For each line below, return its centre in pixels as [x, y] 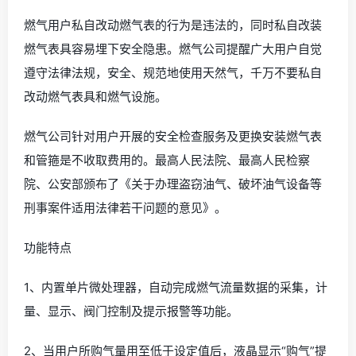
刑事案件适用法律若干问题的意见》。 [125, 207]
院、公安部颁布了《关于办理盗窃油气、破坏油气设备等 [173, 184]
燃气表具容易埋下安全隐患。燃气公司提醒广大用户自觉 [173, 48]
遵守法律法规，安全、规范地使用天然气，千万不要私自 [173, 72]
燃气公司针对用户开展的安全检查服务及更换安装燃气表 [173, 136]
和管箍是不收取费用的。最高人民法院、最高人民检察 [167, 160]
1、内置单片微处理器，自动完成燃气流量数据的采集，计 [176, 287]
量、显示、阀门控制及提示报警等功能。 [131, 311]
